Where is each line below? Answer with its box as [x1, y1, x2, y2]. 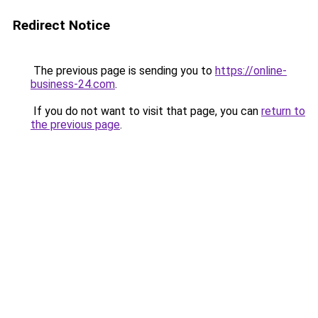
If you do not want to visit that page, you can [31, 104, 261, 118]
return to [261, 104, 305, 118]
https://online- [215, 64, 287, 77]
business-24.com [31, 77, 115, 91]
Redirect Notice [13, 17, 110, 33]
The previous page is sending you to [31, 64, 215, 77]
